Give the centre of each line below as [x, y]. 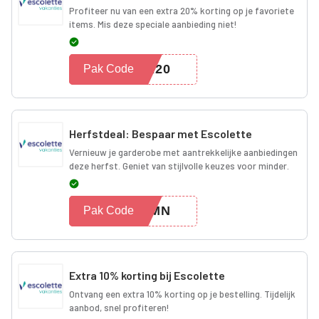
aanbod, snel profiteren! [119, 307]
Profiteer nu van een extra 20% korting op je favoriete [182, 10]
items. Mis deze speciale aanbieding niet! [153, 24]
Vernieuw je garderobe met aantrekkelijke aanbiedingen [183, 152]
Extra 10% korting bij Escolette [147, 275]
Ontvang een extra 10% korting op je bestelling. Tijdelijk [182, 294]
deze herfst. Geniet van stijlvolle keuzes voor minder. [179, 166]
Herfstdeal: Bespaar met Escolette [161, 133]
